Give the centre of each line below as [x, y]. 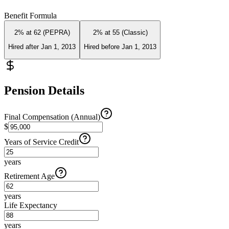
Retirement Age [29, 176]
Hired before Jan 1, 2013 [120, 47]
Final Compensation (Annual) [52, 117]
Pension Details [44, 90]
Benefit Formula [30, 15]
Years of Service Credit [41, 142]
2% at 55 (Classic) [120, 33]
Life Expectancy [31, 205]
